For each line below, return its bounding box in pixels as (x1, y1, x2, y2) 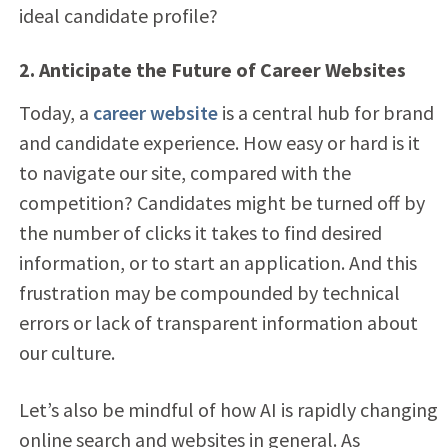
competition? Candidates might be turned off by (18, 189, 425, 215)
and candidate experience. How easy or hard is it (18, 129, 420, 155)
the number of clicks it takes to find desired (18, 219, 382, 245)
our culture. (18, 339, 115, 365)
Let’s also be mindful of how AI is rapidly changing (18, 396, 438, 422)
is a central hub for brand (217, 99, 434, 125)
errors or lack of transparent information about (18, 309, 418, 335)
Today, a (18, 99, 93, 125)
